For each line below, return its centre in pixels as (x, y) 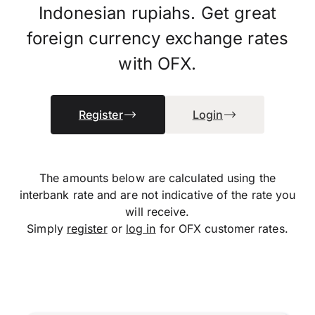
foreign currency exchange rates (157, 38)
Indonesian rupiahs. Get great (157, 13)
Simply (47, 229)
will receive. (157, 212)
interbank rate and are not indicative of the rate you (157, 195)
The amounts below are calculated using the (157, 178)
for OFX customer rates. (222, 229)
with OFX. (157, 64)
